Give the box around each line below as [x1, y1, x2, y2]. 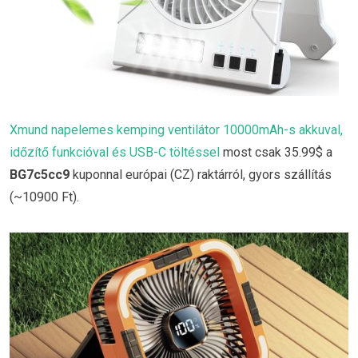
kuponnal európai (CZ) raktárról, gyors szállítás [70, 167, 332, 183]
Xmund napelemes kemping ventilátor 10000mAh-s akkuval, [10, 122, 343, 138]
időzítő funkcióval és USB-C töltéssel [10, 145, 220, 161]
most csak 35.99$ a [220, 145, 332, 161]
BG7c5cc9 [10, 167, 70, 183]
